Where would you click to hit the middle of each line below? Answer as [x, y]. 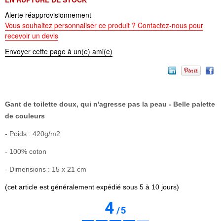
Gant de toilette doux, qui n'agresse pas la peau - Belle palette [110, 104]
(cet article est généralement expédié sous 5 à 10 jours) [92, 187]
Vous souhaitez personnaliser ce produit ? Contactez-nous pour [104, 25]
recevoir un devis [32, 36]
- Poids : [19, 133]
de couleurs [25, 116]
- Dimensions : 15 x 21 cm [46, 169]
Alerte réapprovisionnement [48, 15]
